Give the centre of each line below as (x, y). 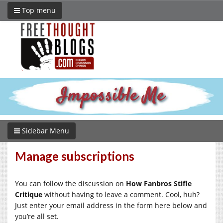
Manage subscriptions (75, 156)
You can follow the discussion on (70, 183)
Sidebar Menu (45, 130)
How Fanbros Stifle (159, 183)
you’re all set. (37, 216)
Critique (29, 194)
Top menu (38, 10)
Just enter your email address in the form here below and (111, 205)
